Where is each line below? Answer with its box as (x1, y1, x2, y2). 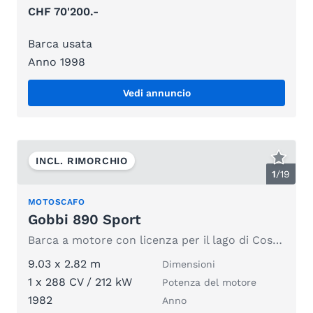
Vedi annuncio (122, 87, 191, 99)
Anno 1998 (28, 54, 85, 68)
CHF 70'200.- (28, 4, 99, 18)
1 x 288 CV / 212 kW (28, 275, 132, 289)
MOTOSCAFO (28, 197, 85, 208)
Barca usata (28, 36, 92, 50)
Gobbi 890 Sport (28, 211, 141, 228)
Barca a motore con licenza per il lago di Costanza (272, 233, 282, 247)
